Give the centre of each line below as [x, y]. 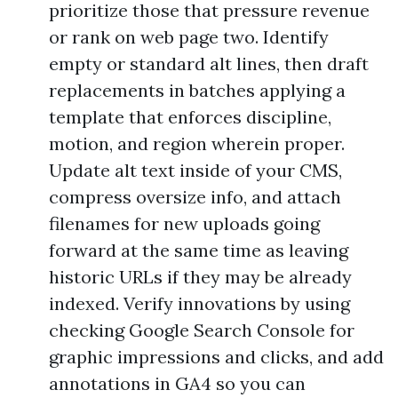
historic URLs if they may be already [200, 277]
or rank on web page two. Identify [189, 37]
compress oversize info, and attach [195, 197]
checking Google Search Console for [202, 330]
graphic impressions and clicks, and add [216, 357]
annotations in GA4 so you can [177, 384]
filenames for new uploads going [184, 224]
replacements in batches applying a [197, 91]
